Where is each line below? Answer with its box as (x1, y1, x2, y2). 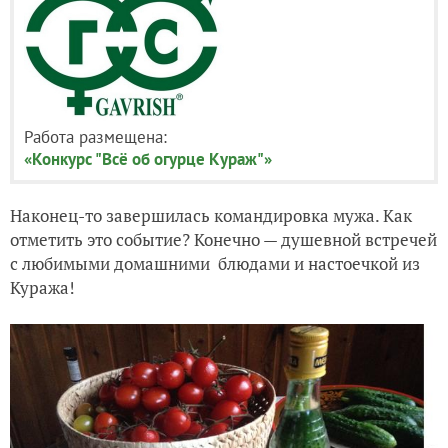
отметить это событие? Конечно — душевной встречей (10, 228, 437, 251)
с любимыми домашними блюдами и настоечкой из (10, 252, 420, 275)
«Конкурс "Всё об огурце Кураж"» (24, 148, 272, 170)
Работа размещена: (24, 126, 167, 148)
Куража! (10, 276, 75, 299)
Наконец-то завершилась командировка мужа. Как (10, 204, 412, 227)
